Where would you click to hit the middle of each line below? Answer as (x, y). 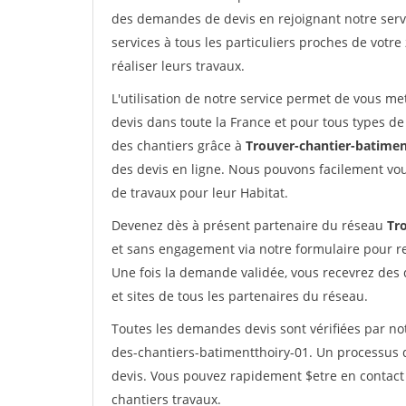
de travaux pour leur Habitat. (200, 193)
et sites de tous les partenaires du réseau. (240, 296)
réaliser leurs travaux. (178, 66)
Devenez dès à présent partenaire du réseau (249, 225)
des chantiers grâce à (179, 145)
